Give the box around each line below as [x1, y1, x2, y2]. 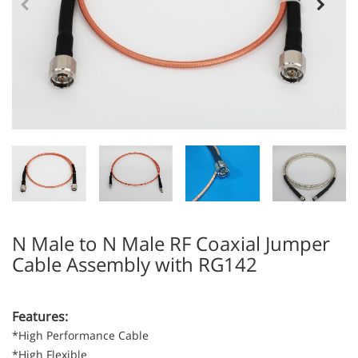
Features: [12, 307, 68, 325]
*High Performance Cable [12, 327, 149, 343]
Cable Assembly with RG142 [12, 250, 257, 277]
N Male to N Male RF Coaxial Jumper [12, 229, 330, 257]
